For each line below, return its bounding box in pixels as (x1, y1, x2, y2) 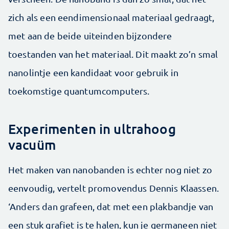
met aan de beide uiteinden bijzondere (8, 30, 172, 41)
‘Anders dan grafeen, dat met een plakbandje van (8, 201, 214, 212)
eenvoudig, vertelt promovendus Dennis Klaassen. (8, 182, 219, 194)
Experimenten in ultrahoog (8, 120, 176, 138)
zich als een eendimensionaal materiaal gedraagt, (8, 12, 215, 23)
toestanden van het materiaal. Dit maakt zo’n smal (8, 49, 218, 60)
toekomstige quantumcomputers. (8, 85, 150, 97)
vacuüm (8, 136, 56, 153)
